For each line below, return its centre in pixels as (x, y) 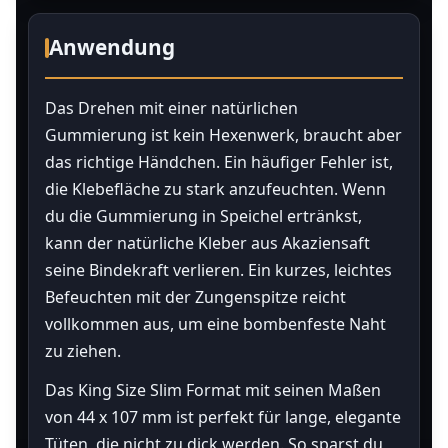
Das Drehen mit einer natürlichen (171, 108)
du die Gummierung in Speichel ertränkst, (203, 216)
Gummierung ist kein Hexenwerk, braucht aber (223, 135)
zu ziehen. (83, 351)
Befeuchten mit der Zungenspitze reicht (195, 297)
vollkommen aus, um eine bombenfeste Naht (215, 324)
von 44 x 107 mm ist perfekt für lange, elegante (223, 417)
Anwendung (112, 47)
